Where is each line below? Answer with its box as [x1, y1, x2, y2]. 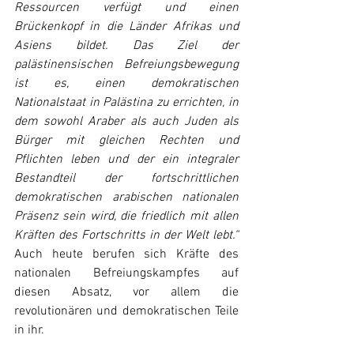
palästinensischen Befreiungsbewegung [14, 57, 239, 73]
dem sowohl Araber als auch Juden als [14, 114, 239, 130]
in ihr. [14, 322, 44, 338]
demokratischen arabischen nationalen [14, 190, 239, 205]
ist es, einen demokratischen [14, 76, 239, 92]
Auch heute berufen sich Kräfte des [14, 247, 239, 262]
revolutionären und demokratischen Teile [14, 303, 239, 319]
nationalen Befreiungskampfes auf [14, 265, 239, 281]
